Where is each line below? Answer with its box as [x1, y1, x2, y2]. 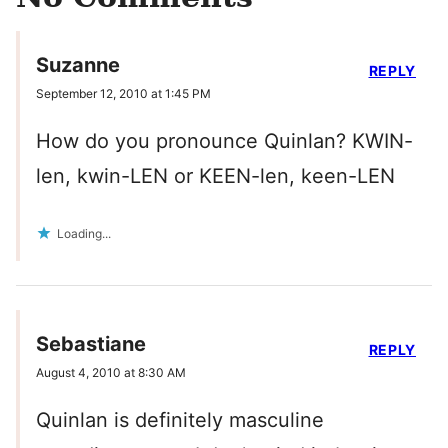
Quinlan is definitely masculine [36, 408, 324, 433]
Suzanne [36, 53, 120, 78]
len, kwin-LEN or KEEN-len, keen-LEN [36, 164, 395, 189]
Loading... [57, 226, 111, 242]
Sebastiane [36, 332, 146, 357]
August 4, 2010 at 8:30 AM [36, 365, 186, 381]
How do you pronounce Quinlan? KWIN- [36, 129, 413, 154]
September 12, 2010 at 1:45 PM [36, 86, 211, 102]
